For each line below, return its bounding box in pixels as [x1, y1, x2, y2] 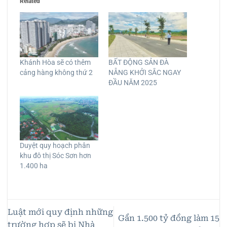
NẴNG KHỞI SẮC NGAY [108, 68, 181, 77]
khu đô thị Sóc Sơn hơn [20, 152, 91, 160]
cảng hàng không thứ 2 [20, 68, 93, 77]
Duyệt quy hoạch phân [20, 141, 90, 150]
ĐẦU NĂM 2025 [108, 78, 157, 87]
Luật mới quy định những [8, 207, 113, 217]
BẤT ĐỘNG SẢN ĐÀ [108, 58, 169, 66]
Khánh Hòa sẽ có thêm [20, 58, 91, 66]
